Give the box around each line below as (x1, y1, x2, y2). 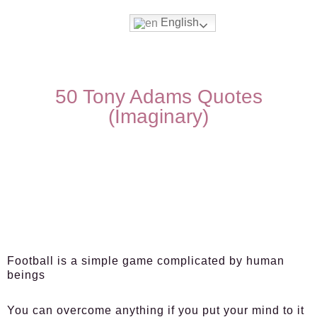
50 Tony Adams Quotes (54, 86, 263, 108)
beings (7, 269, 45, 281)
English (157, 16, 199, 28)
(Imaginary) (108, 105, 209, 127)
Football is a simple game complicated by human (7, 255, 284, 267)
